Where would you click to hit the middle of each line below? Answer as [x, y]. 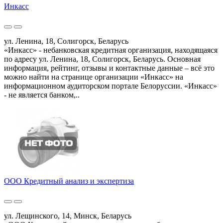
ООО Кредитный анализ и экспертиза [69, 181]
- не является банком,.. [42, 95]
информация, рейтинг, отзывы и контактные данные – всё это [109, 68]
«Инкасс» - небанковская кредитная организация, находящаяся [111, 50]
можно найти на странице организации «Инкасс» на [94, 77]
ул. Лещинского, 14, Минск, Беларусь [68, 216]
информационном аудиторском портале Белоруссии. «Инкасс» [111, 86]
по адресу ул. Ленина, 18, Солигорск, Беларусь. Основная [102, 59]
